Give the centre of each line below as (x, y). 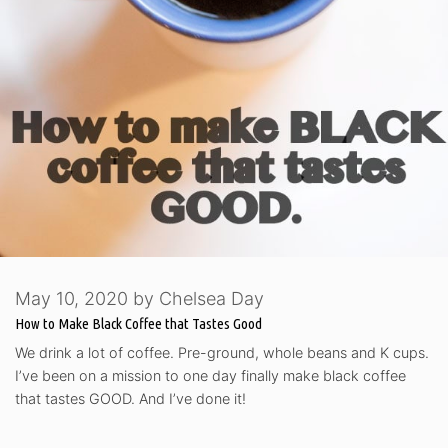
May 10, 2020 (71, 299)
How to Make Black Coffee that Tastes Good (138, 324)
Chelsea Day (211, 299)
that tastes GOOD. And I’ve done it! (130, 398)
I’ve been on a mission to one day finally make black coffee (210, 375)
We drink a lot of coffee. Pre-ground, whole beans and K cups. (222, 352)
